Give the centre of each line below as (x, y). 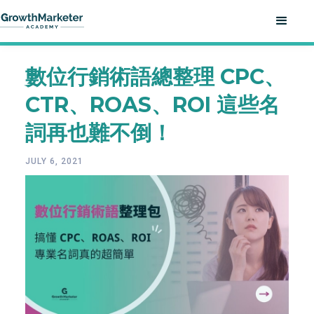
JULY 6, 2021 (54, 161)
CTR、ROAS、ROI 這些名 (152, 105)
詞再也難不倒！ (98, 133)
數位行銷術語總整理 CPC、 (155, 77)
